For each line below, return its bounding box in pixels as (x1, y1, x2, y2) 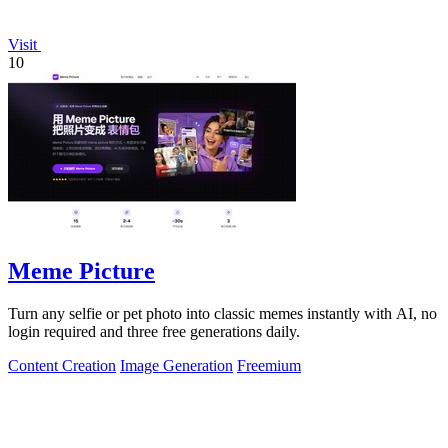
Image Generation (120, 357, 233, 374)
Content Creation (8, 357, 116, 374)
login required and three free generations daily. (8, 323, 300, 340)
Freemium (237, 357, 301, 374)
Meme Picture (8, 258, 155, 285)
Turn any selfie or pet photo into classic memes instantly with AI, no (8, 305, 437, 322)
